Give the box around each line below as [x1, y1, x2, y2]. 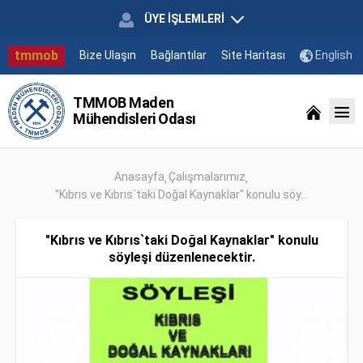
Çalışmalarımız [168, 170, 246, 183]
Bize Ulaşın [79, 48, 136, 62]
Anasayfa [113, 170, 164, 183]
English [313, 48, 352, 62]
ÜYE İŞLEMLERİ [142, 12, 227, 25]
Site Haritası [221, 48, 285, 62]
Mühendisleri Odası [73, 110, 196, 127]
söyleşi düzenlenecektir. [108, 250, 255, 265]
